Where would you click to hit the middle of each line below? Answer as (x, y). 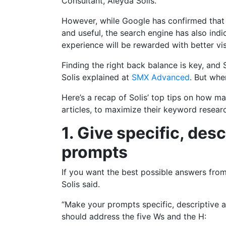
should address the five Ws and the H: (134, 217)
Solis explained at (97, 77)
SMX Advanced (161, 77)
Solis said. (81, 184)
